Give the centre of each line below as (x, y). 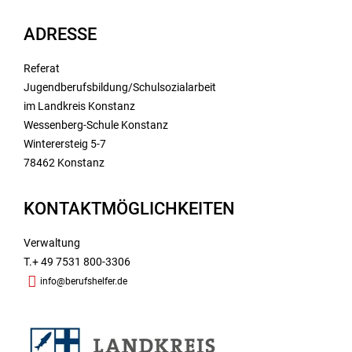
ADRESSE (60, 35)
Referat (42, 69)
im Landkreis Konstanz (83, 106)
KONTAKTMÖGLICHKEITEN (129, 209)
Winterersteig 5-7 (65, 144)
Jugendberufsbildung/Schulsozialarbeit (120, 88)
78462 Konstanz (64, 163)
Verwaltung (52, 243)
